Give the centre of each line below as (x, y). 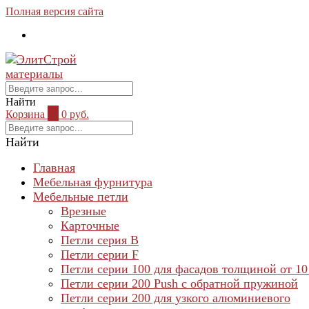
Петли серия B (100, 240)
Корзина (25, 114)
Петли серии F (100, 255)
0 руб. (75, 114)
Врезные (83, 211)
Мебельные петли (81, 197)
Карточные (90, 226)
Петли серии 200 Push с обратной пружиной (179, 283)
